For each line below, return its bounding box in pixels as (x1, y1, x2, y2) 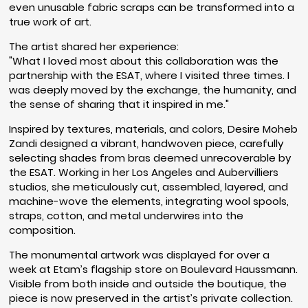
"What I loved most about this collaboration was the (9, 54, 279, 69)
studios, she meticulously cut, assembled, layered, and (9, 179, 289, 195)
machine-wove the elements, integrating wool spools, (9, 194, 289, 209)
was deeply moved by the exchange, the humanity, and (9, 82, 297, 98)
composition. (9, 223, 76, 238)
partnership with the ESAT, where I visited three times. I (9, 68, 290, 83)
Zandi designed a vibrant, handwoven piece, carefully (9, 136, 284, 151)
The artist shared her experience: (9, 39, 179, 54)
